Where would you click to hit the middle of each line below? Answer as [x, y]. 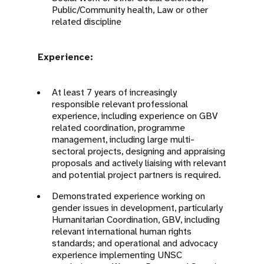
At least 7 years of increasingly [114, 92]
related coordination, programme [118, 128]
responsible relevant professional [120, 104]
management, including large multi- [123, 139]
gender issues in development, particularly [137, 208]
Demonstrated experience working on [128, 196]
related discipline [88, 22]
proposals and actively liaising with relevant [139, 163]
